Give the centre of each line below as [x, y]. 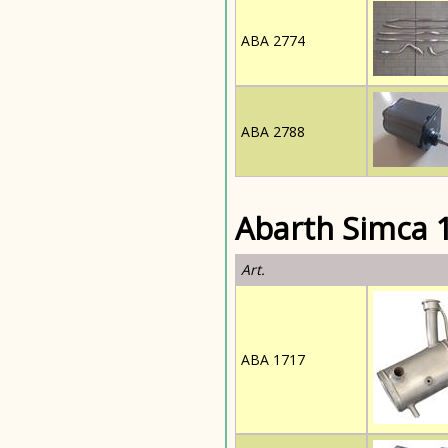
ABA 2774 [273, 40]
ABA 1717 [273, 359]
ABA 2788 [273, 131]
